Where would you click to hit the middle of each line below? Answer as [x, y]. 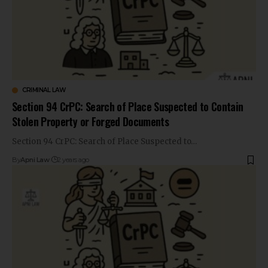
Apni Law [35, 160]
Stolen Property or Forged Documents [91, 122]
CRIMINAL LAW [44, 90]
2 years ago [73, 160]
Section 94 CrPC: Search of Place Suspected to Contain [128, 107]
